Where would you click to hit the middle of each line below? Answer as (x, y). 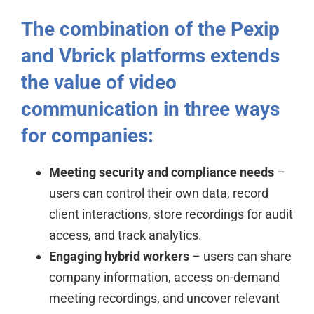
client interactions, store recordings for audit (171, 214)
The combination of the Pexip (150, 29)
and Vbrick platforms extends (150, 56)
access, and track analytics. (127, 235)
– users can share (240, 256)
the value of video (98, 82)
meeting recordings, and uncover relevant (164, 298)
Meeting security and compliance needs (161, 172)
